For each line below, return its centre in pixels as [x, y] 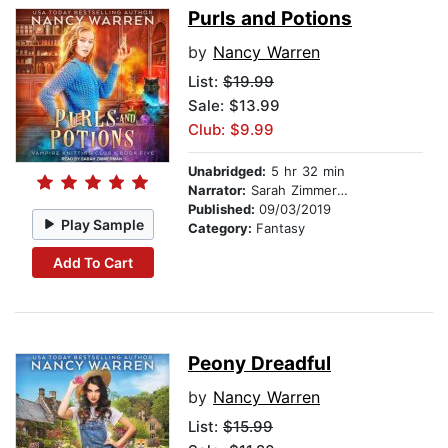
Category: [222, 228]
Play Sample [103, 224]
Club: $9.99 [231, 130]
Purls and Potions [270, 19]
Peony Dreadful [259, 364]
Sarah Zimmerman [291, 190]
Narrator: [217, 190]
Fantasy [280, 228]
